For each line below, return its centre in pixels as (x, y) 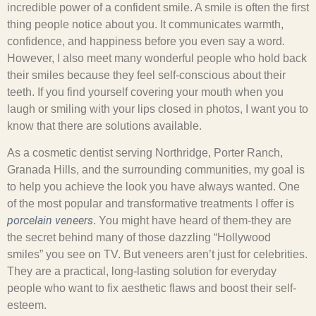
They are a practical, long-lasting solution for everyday (142, 272)
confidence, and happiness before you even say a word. (146, 41)
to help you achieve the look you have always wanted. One (153, 187)
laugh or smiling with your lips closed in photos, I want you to (158, 109)
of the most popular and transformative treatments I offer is (151, 204)
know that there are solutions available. (104, 126)
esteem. (27, 305)
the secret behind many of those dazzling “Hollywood (139, 238)
